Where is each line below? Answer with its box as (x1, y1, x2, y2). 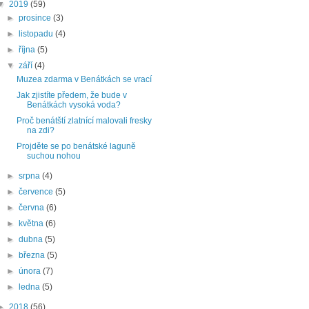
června (18, 203, 46, 213)
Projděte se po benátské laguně (17, 141, 137, 152)
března (18, 250, 47, 261)
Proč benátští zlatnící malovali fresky (17, 116, 152, 126)
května (18, 219, 46, 229)
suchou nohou (27, 151, 81, 161)
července (18, 187, 55, 197)
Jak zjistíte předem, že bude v (17, 90, 128, 101)
